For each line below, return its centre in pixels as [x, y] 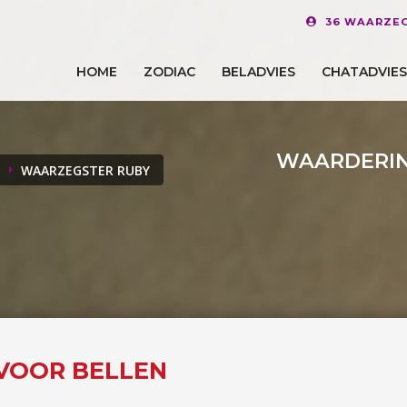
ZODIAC [169, 71]
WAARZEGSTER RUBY [85, 170]
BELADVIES [258, 71]
